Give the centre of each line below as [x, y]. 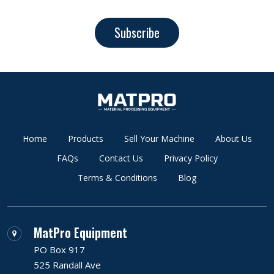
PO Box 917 [60, 250]
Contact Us [121, 158]
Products [85, 139]
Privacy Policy [191, 158]
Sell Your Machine [159, 139]
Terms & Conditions [117, 178]
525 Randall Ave [68, 265]
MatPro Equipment [81, 233]
